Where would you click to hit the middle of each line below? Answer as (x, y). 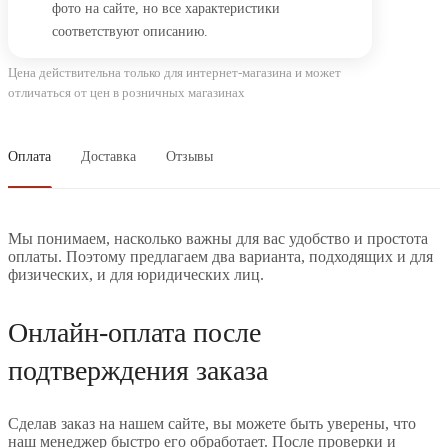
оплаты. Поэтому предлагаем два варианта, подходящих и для (220, 256)
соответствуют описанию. (130, 31)
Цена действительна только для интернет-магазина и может (174, 72)
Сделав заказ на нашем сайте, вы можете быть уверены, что (212, 423)
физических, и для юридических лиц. (136, 274)
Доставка (108, 156)
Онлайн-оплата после (134, 332)
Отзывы (189, 156)
